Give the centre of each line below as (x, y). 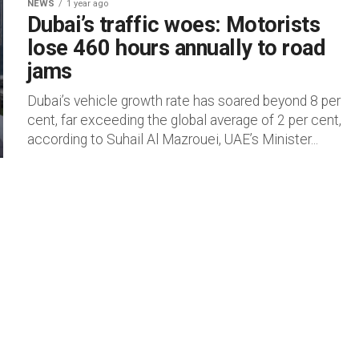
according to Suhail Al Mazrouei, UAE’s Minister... (173, 139)
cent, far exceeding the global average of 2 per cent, (184, 120)
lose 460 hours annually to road (177, 48)
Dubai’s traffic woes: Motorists (174, 25)
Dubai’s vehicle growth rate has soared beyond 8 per (184, 101)
